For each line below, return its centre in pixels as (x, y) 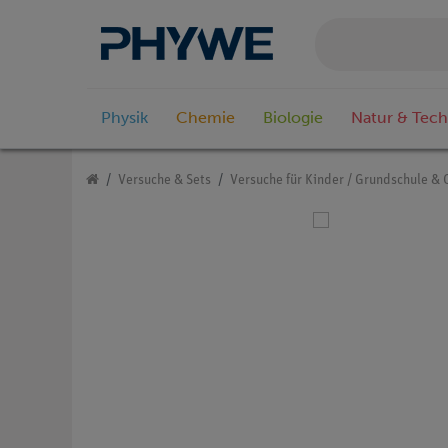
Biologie (293, 118)
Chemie (205, 118)
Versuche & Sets (164, 181)
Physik (124, 118)
